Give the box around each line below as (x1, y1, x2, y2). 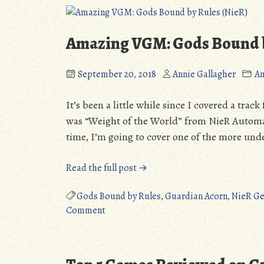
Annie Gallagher (173, 68, 236, 81)
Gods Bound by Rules (77, 190, 161, 203)
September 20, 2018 (78, 68, 156, 81)
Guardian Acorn (165, 190, 227, 203)
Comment (66, 204, 105, 217)
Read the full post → (66, 161, 147, 175)
